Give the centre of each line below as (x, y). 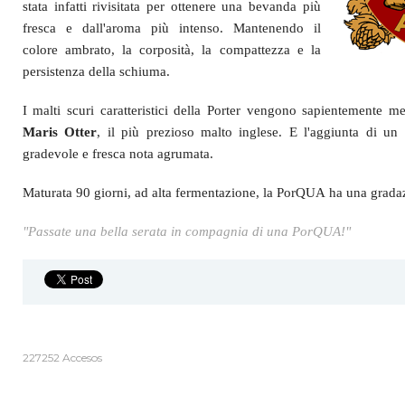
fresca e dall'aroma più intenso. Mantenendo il (171, 28)
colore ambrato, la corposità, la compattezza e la (171, 49)
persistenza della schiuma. (96, 71)
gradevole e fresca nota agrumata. (118, 153)
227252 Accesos (62, 357)
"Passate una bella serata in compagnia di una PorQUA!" (186, 231)
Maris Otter (60, 132)
